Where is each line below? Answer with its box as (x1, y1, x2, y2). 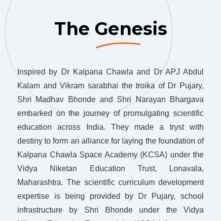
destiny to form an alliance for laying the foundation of (17, 137, 204, 146)
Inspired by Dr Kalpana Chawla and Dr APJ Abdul (17, 68, 204, 76)
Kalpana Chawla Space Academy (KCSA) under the (17, 150, 204, 159)
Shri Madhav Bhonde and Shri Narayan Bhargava (17, 95, 204, 104)
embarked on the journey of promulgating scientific (17, 109, 204, 118)
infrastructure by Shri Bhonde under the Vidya (17, 206, 204, 215)
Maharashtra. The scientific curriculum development (17, 178, 204, 187)
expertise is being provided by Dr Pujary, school (17, 192, 204, 201)
